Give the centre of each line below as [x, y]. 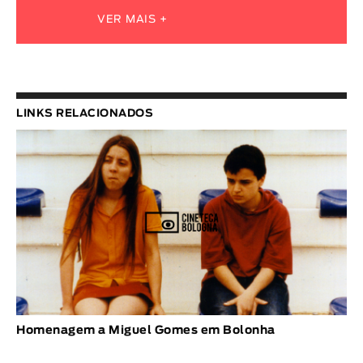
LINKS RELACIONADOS [85, 113]
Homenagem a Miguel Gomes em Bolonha [146, 331]
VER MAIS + [133, 19]
